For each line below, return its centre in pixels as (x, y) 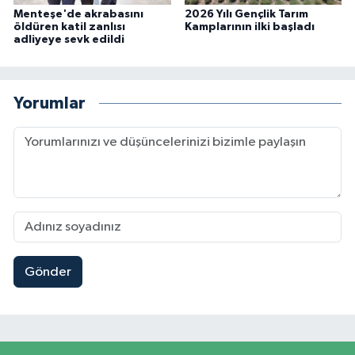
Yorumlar (50, 103)
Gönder (48, 272)
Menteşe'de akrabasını (78, 15)
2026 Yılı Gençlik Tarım (246, 15)
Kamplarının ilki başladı (249, 27)
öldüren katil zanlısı (69, 27)
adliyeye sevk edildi (69, 40)
